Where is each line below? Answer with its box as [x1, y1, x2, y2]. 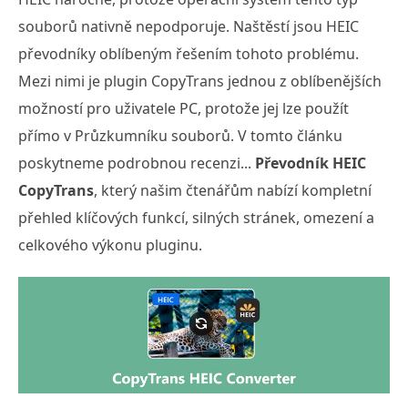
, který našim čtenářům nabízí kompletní [94, 180, 372, 200]
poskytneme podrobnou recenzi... [18, 153, 255, 173]
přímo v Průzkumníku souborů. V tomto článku [18, 126, 342, 146]
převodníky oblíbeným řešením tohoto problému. [18, 44, 359, 64]
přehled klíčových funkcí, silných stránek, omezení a [18, 208, 374, 228]
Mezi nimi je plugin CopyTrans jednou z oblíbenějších [18, 71, 382, 91]
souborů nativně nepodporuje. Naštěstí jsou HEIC [18, 16, 359, 36]
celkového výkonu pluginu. [18, 235, 202, 255]
